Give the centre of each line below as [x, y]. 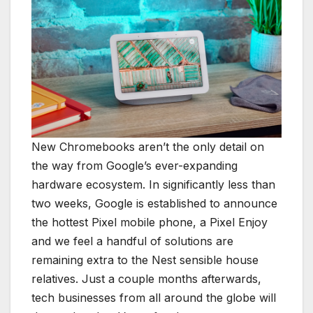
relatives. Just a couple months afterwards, [146, 278]
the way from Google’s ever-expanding [134, 165]
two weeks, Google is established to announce [154, 203]
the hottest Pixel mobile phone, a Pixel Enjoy [150, 222]
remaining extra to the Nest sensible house [145, 260]
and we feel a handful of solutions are [132, 241]
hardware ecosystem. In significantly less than [153, 184]
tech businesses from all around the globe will [154, 297]
